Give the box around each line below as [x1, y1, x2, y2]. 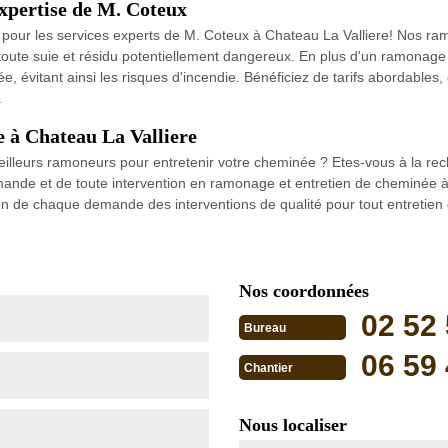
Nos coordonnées [239, 280, 369, 301]
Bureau [244, 321, 286, 336]
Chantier [244, 361, 293, 376]
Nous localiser [239, 414, 347, 435]
